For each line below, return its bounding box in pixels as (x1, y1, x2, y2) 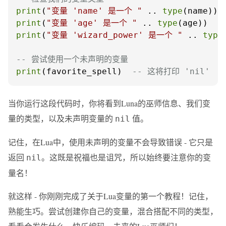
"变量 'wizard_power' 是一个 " (46, 30, 183, 40)
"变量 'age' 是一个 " (46, 18, 137, 28)
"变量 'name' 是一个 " (46, 6, 142, 16)
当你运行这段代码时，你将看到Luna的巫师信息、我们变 (8, 98, 210, 108)
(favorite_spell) (41, 67, 132, 76)
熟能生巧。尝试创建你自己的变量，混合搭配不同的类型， (8, 206, 218, 216)
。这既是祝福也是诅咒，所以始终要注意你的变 (41, 152, 211, 162)
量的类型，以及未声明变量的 (8, 113, 115, 124)
